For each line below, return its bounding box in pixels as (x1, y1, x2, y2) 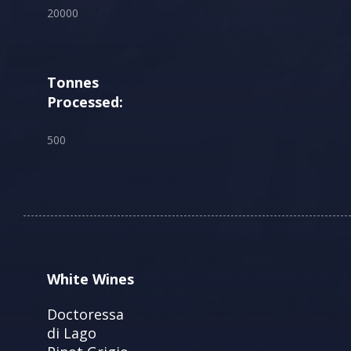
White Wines (47, 269, 134, 288)
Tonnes (47, 72, 99, 92)
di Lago (47, 323, 96, 342)
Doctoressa (47, 304, 124, 324)
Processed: (47, 92, 123, 111)
